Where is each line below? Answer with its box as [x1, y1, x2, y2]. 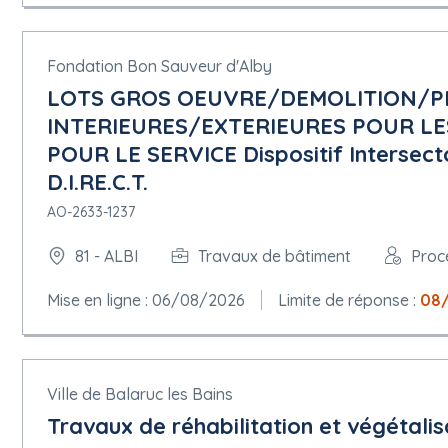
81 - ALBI [75, 245, 138, 266]
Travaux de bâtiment [198, 245, 351, 266]
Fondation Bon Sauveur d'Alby [47, 56, 272, 76]
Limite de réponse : [278, 290, 420, 310]
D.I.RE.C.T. [47, 168, 148, 196]
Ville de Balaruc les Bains [47, 384, 233, 404]
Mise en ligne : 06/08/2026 [47, 290, 245, 310]
